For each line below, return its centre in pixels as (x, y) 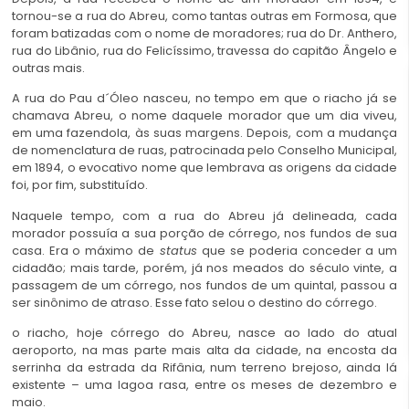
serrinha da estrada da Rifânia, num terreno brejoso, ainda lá (204, 368)
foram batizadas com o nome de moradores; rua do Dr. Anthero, (204, 33)
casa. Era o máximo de (83, 250)
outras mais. (48, 68)
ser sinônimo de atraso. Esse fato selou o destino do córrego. (194, 302)
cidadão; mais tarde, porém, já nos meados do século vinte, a (204, 267)
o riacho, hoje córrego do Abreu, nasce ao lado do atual (204, 333)
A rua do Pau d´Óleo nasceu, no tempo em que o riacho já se (204, 99)
